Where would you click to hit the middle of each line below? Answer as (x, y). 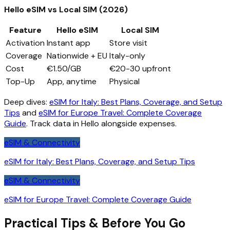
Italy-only (127, 56)
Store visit (128, 43)
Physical (124, 82)
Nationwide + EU (77, 56)
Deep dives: (27, 102)
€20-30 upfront (140, 69)
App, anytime (72, 82)
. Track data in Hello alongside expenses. (101, 124)
